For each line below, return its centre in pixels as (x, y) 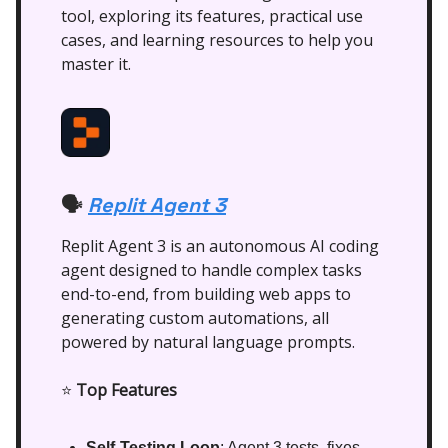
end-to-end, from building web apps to (206, 294)
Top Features (126, 390)
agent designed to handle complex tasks (211, 270)
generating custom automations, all (195, 318)
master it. (96, 64)
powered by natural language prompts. (208, 342)
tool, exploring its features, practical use (212, 16)
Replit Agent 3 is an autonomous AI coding (220, 246)
